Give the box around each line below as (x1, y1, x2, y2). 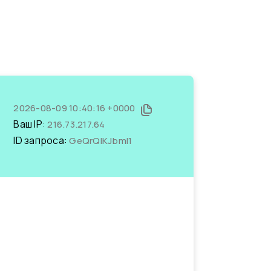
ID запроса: (13, 134, 70, 147)
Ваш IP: (13, 117, 48, 131)
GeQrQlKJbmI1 (69, 134, 132, 147)
